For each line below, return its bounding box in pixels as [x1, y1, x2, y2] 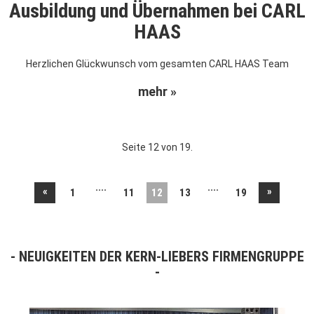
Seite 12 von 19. [121, 142, 193, 153]
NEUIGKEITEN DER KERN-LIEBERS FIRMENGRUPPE [18, 248, 304, 266]
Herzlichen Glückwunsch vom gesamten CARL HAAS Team [25, 58, 289, 70]
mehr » [137, 84, 177, 100]
